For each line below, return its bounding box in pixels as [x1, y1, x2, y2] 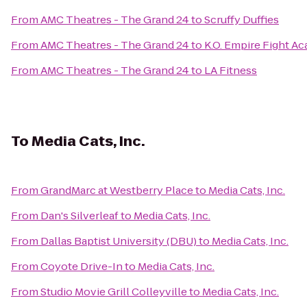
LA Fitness [204, 63, 257, 77]
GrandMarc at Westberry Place [40, 183, 193, 197]
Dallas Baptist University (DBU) [40, 234, 197, 248]
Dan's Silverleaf [40, 208, 119, 223]
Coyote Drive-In [40, 259, 123, 273]
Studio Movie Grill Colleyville [40, 284, 187, 299]
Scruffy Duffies [204, 12, 279, 27]
